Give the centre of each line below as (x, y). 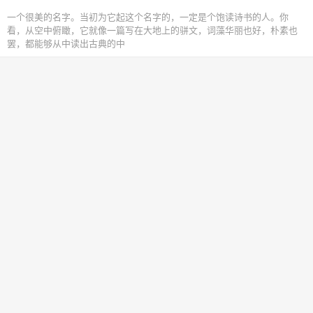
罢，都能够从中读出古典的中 (66, 44)
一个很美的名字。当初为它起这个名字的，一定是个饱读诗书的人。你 (148, 17)
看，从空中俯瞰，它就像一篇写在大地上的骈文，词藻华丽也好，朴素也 (152, 31)
